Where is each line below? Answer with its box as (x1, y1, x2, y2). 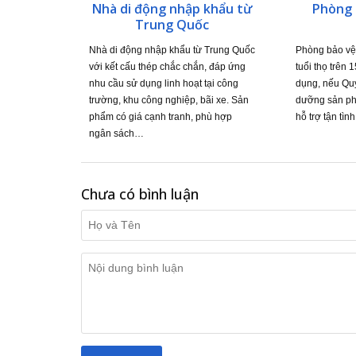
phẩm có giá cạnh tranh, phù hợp (89, 110, 232, 122)
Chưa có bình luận (81, 184, 199, 203)
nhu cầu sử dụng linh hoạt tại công (89, 77, 238, 89)
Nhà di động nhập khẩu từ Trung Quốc (89, 44, 255, 56)
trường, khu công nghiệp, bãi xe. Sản (89, 94, 249, 106)
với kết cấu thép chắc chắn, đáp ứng (89, 60, 246, 72)
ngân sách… (89, 127, 144, 139)
